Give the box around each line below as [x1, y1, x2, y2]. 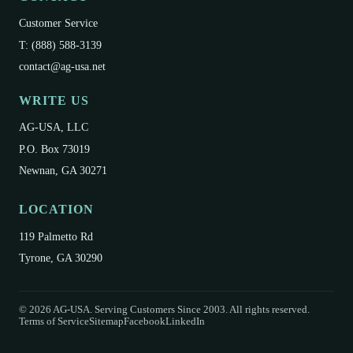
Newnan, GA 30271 [19, 164, 107, 177]
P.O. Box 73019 [19, 142, 90, 155]
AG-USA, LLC [19, 121, 88, 134]
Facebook [124, 315, 165, 327]
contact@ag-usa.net [19, 59, 106, 72]
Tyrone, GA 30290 [19, 251, 102, 265]
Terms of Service [19, 315, 89, 327]
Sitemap [89, 315, 124, 327]
